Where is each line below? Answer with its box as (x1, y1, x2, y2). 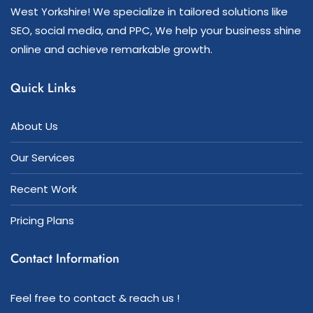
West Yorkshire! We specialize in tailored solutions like (10, 3, 288, 19)
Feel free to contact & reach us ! (10, 290, 180, 305)
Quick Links (10, 78, 76, 97)
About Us (10, 118, 58, 133)
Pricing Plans (10, 212, 74, 228)
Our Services (10, 150, 75, 165)
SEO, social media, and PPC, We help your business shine (10, 22, 301, 38)
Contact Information (10, 249, 119, 268)
